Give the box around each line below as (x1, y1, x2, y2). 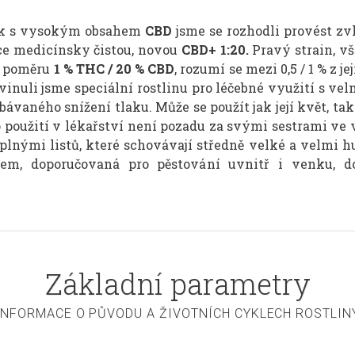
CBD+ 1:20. (181, 40, 253, 58)
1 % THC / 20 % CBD (53, 59, 175, 77)
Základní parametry (44, 264, 311, 303)
